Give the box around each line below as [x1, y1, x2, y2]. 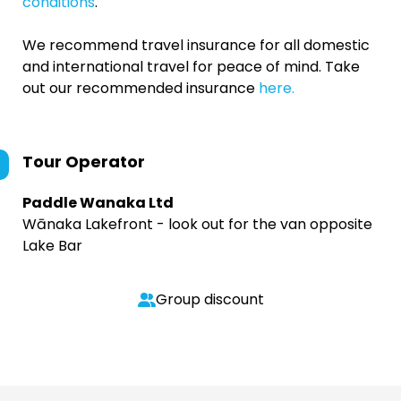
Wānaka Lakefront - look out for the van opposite [22, 214, 372, 235]
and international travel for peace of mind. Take [22, 56, 360, 77]
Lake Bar [22, 235, 82, 256]
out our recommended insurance [22, 78, 259, 98]
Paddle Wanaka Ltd [22, 192, 174, 213]
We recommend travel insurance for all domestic [22, 35, 370, 55]
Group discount [155, 289, 264, 310]
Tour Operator [22, 150, 145, 173]
